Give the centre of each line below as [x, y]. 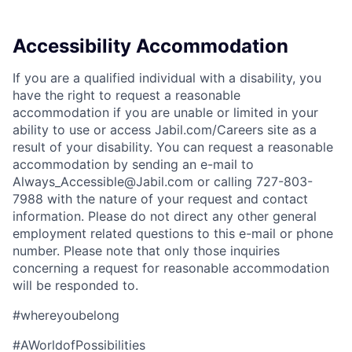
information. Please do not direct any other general [165, 216]
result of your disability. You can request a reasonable [173, 147]
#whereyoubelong [66, 315]
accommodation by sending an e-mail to [133, 165]
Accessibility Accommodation [150, 46]
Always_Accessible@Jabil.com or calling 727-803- [163, 182]
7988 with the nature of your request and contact [160, 199]
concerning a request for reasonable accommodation [171, 268]
